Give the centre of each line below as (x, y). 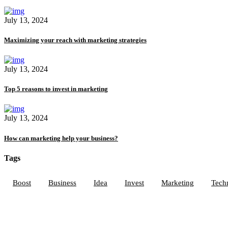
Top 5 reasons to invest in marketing (56, 89)
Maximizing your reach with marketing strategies (75, 40)
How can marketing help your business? (61, 138)
